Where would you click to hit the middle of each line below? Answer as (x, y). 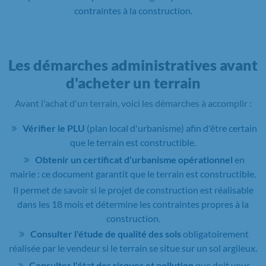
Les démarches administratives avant (133, 64)
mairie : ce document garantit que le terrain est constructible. (133, 173)
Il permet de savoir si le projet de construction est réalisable (133, 189)
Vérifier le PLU (53, 128)
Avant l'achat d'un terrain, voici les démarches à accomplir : (133, 103)
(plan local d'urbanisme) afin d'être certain (171, 128)
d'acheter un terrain (133, 82)
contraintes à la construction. (133, 10)
